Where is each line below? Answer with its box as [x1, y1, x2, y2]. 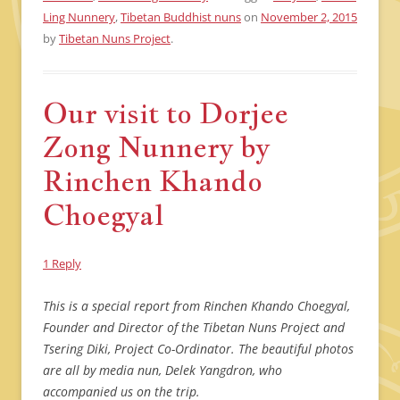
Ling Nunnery [43, 9, 115, 26]
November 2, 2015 [261, 9, 357, 26]
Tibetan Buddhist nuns [121, 9, 241, 26]
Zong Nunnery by [43, 128, 270, 166]
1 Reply [43, 255, 81, 272]
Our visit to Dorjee [43, 94, 288, 132]
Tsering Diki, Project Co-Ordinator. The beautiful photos [43, 340, 354, 358]
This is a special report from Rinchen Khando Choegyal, [43, 297, 350, 315]
